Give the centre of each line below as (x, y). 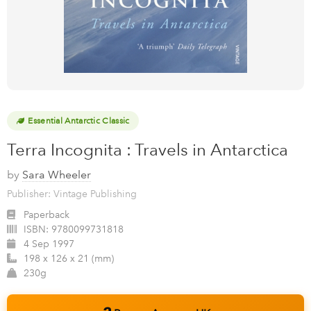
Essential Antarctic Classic (79, 121)
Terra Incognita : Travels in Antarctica (148, 150)
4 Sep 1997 (49, 244)
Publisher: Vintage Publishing (72, 194)
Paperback (47, 215)
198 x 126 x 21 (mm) (69, 259)
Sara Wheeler (57, 175)
